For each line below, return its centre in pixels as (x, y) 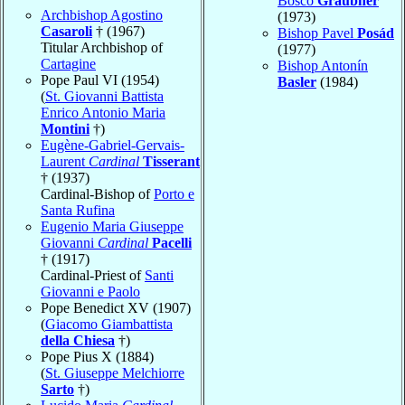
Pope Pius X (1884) (97, 356)
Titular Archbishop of (102, 47)
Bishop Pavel (317, 33)
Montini (65, 128)
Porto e (174, 193)
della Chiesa (78, 340)
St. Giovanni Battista (104, 96)
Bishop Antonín (323, 65)
